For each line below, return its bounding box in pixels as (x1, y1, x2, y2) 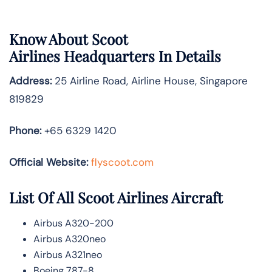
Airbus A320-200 (33, 216, 114, 229)
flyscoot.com (91, 155, 154, 169)
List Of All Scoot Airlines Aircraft (9, 187, 223, 207)
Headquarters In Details (64, 46, 225, 66)
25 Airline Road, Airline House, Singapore (52, 74, 248, 88)
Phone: (9, 124, 41, 138)
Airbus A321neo (33, 248, 102, 261)
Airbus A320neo (33, 232, 106, 245)
